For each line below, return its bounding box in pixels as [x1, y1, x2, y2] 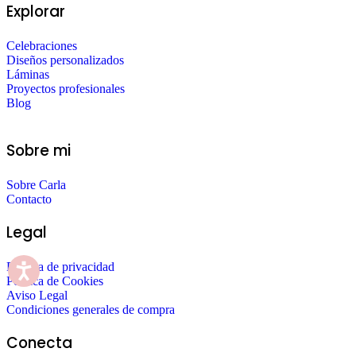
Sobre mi [6, 139, 71, 161]
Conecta [6, 331, 72, 354]
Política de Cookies [6, 273, 103, 288]
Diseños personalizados [6, 52, 124, 67]
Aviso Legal [6, 288, 68, 302]
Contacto [6, 192, 52, 206]
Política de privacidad [6, 259, 114, 273]
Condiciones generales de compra [6, 302, 175, 316]
